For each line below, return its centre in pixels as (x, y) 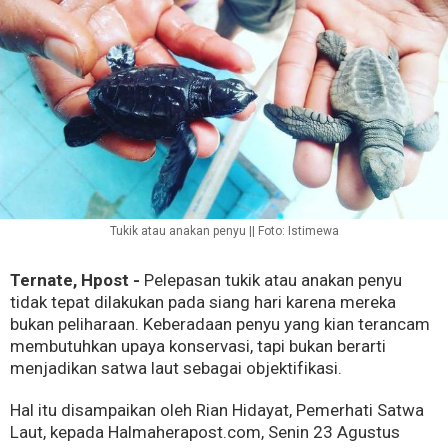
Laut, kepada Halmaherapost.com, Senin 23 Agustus (205, 431)
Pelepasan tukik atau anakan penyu (271, 279)
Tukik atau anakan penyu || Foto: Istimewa (224, 230)
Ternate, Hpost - (75, 279)
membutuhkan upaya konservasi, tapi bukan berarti (198, 345)
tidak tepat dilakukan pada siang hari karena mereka (203, 301)
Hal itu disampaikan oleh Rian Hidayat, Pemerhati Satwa (217, 409)
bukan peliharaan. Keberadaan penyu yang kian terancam (220, 323)
